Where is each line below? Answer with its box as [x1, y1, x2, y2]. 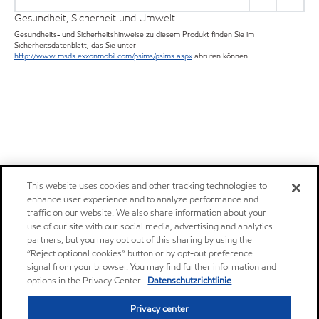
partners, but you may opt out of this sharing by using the [27, 234, 253, 246]
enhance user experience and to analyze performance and [27, 193, 259, 206]
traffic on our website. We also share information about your [27, 206, 267, 219]
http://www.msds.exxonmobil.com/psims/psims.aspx [14, 49, 192, 61]
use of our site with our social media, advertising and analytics [27, 220, 273, 233]
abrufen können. [192, 49, 250, 61]
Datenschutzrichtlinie [147, 274, 232, 287]
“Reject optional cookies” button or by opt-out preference [27, 247, 253, 260]
